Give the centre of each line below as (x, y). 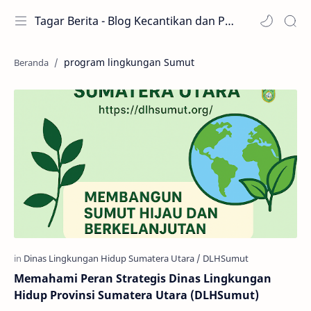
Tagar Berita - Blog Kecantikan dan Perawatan (229, 21)
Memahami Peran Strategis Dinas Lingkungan (143, 278)
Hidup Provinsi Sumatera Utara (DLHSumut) (136, 295)
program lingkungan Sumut (129, 62)
